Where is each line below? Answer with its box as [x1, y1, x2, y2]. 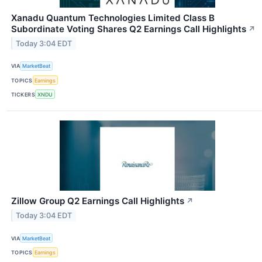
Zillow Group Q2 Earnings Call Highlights [11, 195, 184, 207]
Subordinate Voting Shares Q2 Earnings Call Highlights [11, 23, 246, 35]
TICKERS [11, 91, 36, 98]
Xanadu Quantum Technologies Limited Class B [11, 12, 215, 23]
